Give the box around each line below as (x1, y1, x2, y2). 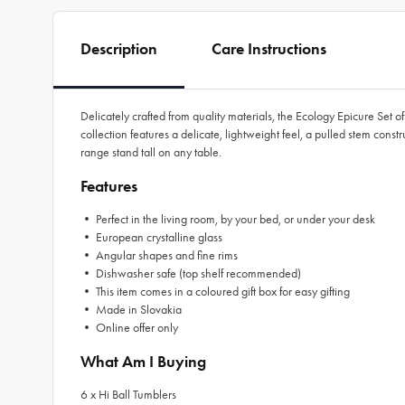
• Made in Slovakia (80, 302, 182, 317)
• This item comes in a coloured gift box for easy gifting (80, 284, 350, 299)
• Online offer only (80, 320, 178, 335)
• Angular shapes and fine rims (80, 248, 238, 263)
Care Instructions (212, 39, 326, 59)
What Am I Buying (80, 352, 206, 372)
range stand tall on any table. (80, 145, 221, 160)
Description (80, 39, 157, 59)
